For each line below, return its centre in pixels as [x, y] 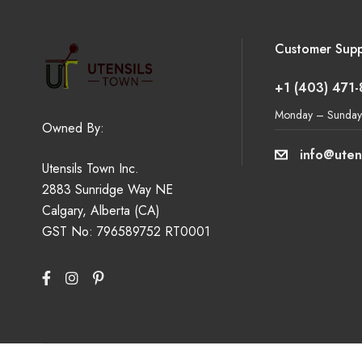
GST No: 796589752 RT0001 [126, 232]
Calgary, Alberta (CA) [101, 211]
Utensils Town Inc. [90, 169]
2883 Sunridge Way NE [107, 190]
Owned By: [73, 128]
